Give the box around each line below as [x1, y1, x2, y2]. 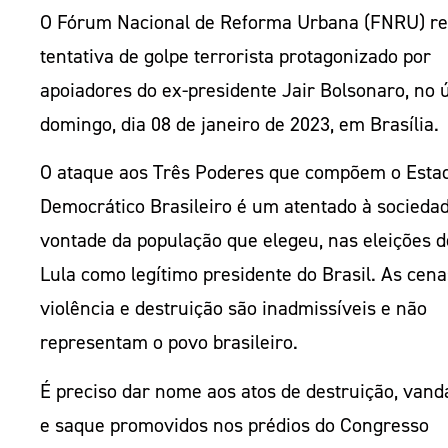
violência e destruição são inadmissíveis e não [40, 295, 427, 322]
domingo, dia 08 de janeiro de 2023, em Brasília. [40, 110, 439, 137]
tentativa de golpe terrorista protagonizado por [40, 42, 431, 69]
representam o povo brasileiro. [40, 329, 303, 356]
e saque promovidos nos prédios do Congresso [40, 411, 429, 438]
